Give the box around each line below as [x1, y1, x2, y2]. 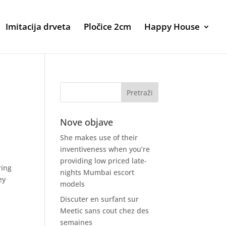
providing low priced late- [60, 156, 147, 165]
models [60, 179, 85, 189]
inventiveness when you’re [60, 144, 150, 154]
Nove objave [60, 116, 114, 128]
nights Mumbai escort [60, 167, 135, 177]
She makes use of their [60, 133, 138, 142]
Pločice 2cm [84, 21, 131, 32]
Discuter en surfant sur [60, 194, 139, 204]
